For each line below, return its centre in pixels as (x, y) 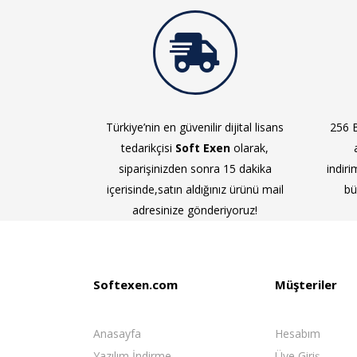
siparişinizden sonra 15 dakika (195, 169)
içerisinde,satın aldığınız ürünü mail (195, 189)
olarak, (249, 148)
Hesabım (298, 333)
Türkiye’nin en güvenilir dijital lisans (195, 127)
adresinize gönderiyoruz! (195, 210)
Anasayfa (117, 333)
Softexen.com (135, 284)
